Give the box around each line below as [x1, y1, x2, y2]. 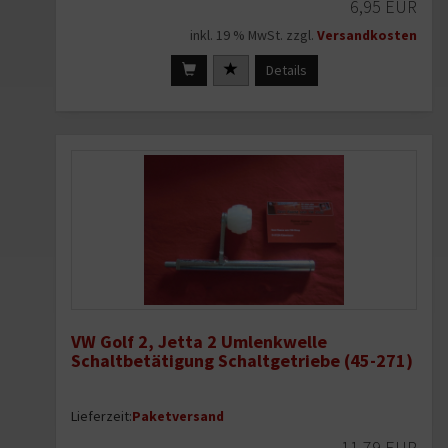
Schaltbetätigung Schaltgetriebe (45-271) [71, 349, 413, 373]
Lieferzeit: [71, 407, 132, 426]
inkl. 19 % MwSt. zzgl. [190, 26, 317, 45]
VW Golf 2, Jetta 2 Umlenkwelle [71, 330, 327, 354]
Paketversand [132, 407, 224, 426]
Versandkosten [317, 26, 417, 45]
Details [265, 61, 307, 80]
